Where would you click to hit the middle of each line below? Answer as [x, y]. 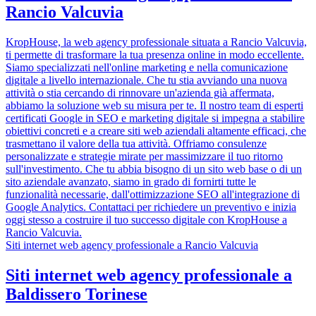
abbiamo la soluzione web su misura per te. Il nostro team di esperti [154, 106]
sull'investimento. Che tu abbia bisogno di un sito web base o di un [154, 169]
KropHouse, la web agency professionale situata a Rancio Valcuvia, [156, 42]
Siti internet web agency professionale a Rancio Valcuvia [132, 245]
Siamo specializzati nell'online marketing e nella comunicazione [147, 68]
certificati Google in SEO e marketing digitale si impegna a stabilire [155, 119]
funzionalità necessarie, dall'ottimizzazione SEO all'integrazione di [153, 195]
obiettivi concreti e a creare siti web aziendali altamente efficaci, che [156, 131]
